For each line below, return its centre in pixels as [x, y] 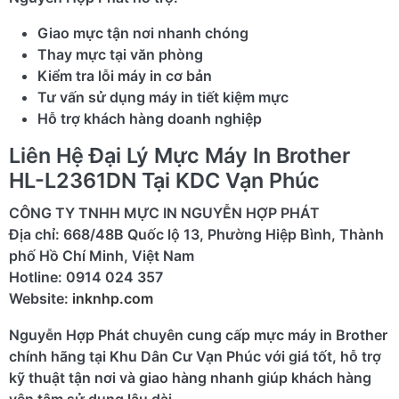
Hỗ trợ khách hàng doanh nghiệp [150, 118]
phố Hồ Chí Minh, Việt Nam [102, 255]
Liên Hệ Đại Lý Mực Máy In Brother [179, 155]
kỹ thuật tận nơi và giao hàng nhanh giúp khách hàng [190, 378]
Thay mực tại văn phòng [120, 54]
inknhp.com [113, 298]
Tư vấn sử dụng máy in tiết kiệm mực [163, 97]
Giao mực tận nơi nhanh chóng [143, 33]
